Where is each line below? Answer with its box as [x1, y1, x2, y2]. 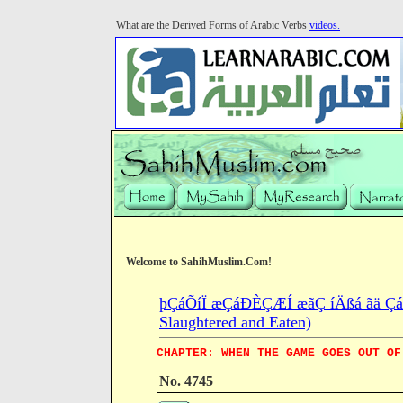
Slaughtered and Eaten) [159, 313, 311, 331]
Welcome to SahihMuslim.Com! [126, 255, 272, 268]
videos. [309, 19, 340, 31]
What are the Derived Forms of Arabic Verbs [116, 19, 307, 31]
